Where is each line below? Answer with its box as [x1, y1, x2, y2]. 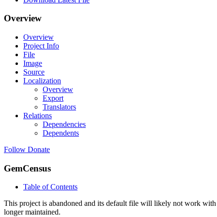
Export [43, 94, 63, 103]
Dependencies [43, 120, 86, 129]
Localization [23, 77, 61, 85]
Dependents [43, 129, 79, 138]
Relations [23, 111, 52, 120]
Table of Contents [23, 183, 77, 191]
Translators [43, 103, 76, 111]
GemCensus [4, 163, 51, 173]
